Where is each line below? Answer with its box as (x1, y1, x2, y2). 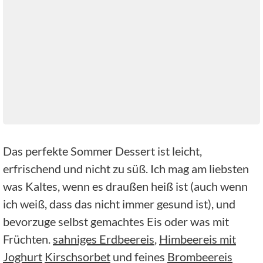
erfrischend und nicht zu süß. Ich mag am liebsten (3, 161, 249, 176)
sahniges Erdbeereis (53, 232, 154, 247)
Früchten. (3, 232, 50, 247)
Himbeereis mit (159, 232, 236, 247)
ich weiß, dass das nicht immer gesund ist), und (3, 197, 235, 211)
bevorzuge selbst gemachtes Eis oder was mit (3, 214, 229, 229)
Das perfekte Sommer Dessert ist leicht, (3, 144, 202, 159)
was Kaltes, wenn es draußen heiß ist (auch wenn (3, 179, 248, 194)
